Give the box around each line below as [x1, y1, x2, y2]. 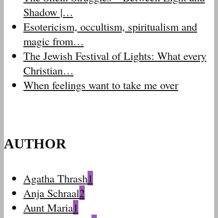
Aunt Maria [23, 200, 73, 215]
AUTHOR [4, 136, 66, 152]
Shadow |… [23, 4, 73, 19]
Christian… [23, 62, 73, 77]
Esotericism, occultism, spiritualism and [23, 18, 197, 34]
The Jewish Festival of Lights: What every [23, 48, 206, 63]
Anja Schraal [23, 185, 79, 200]
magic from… [23, 33, 84, 48]
